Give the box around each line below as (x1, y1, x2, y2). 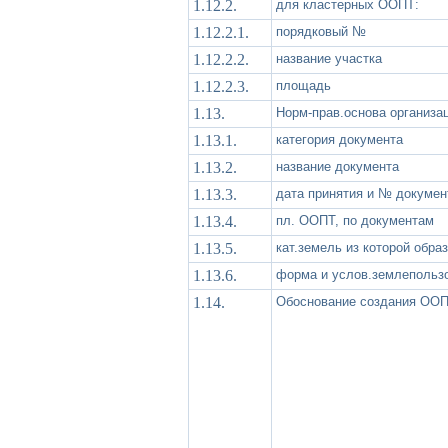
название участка (276, 50, 382, 66)
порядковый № (276, 23, 366, 39)
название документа (276, 158, 399, 174)
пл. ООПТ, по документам (276, 212, 434, 228)
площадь (276, 77, 331, 93)
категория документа (276, 131, 403, 147)
